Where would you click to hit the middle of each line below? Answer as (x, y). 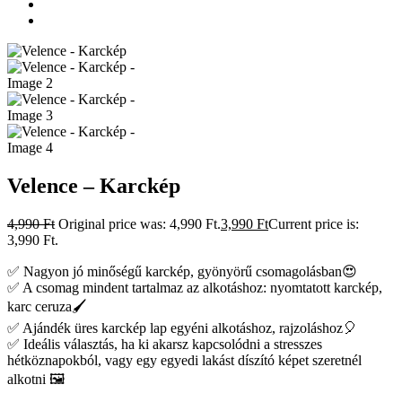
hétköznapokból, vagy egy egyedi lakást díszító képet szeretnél (184, 361)
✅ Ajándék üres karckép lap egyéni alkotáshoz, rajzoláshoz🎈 (182, 328)
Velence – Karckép (94, 186)
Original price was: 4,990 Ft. (140, 224)
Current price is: (314, 224)
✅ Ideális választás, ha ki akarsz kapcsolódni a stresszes (165, 345)
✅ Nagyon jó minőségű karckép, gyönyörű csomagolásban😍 (182, 272)
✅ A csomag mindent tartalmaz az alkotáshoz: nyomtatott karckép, (195, 288)
